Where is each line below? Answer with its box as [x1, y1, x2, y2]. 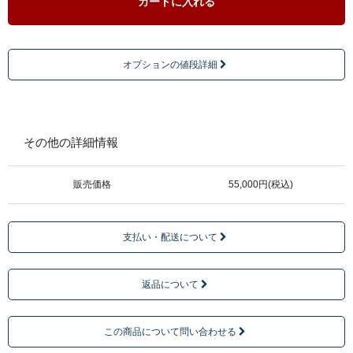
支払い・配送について [123, 232, 218, 243]
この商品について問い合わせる [104, 326, 237, 337]
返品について [142, 279, 199, 290]
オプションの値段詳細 [123, 59, 218, 70]
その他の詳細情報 [24, 136, 118, 149]
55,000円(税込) [229, 179, 293, 190]
